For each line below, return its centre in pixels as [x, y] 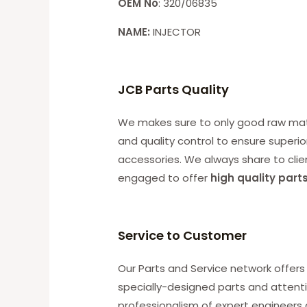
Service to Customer [183, 235]
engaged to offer [164, 177]
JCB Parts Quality [174, 89]
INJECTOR [177, 32]
